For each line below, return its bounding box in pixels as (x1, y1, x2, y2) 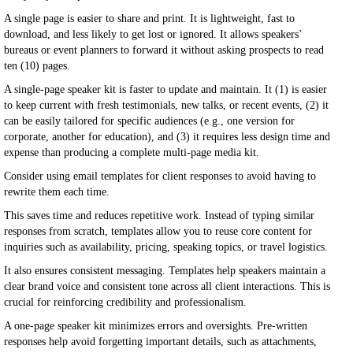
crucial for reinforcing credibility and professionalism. (4, 296, 247, 308)
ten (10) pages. (4, 60, 70, 72)
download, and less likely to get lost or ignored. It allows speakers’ (4, 28, 302, 40)
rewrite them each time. (4, 186, 110, 198)
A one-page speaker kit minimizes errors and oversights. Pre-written (4, 320, 307, 332)
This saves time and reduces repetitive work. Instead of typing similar (4, 210, 314, 221)
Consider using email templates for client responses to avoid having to (4, 170, 316, 182)
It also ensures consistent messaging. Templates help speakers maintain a (4, 265, 325, 277)
